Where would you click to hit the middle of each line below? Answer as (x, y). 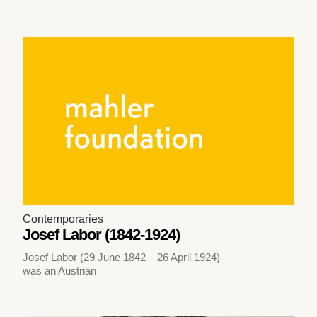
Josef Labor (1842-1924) (102, 235)
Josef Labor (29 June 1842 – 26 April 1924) (122, 258)
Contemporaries (63, 219)
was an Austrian (60, 271)
